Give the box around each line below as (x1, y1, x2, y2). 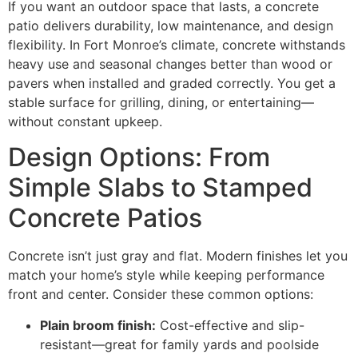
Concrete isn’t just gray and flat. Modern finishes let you (8, 248, 348, 265)
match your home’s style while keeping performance (8, 267, 324, 284)
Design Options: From (8, 141, 270, 173)
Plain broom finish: (40, 316, 156, 333)
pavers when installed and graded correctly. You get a (8, 74, 336, 91)
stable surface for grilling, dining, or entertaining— (8, 93, 314, 110)
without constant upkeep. (8, 113, 162, 129)
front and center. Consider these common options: (8, 286, 313, 303)
